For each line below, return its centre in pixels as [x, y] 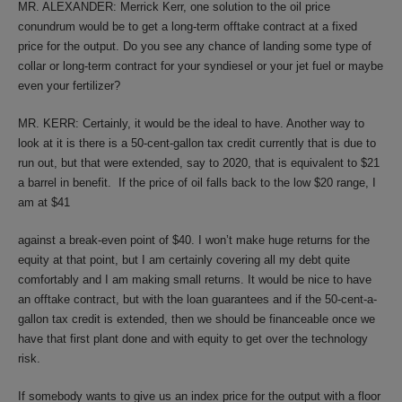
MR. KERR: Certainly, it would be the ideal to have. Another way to [191, 123]
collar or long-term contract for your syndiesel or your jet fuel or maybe [201, 66]
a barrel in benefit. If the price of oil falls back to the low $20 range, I [197, 183]
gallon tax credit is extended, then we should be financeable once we [197, 319]
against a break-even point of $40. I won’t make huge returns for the [194, 240]
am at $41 [44, 202]
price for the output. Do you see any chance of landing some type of [195, 46]
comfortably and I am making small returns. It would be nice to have [195, 280]
